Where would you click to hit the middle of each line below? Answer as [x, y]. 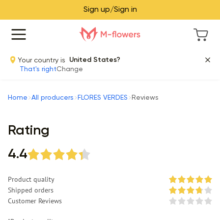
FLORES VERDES [103, 98]
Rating [29, 131]
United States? [95, 60]
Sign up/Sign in [110, 10]
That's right [38, 69]
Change [70, 69]
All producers [53, 98]
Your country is [43, 60]
